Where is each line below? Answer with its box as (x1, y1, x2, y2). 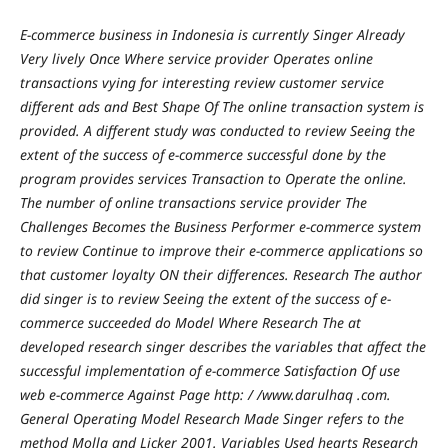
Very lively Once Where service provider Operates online (19, 48, 373, 68)
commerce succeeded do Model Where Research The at (19, 312, 361, 332)
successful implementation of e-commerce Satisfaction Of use (19, 360, 400, 380)
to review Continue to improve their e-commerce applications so (19, 240, 423, 260)
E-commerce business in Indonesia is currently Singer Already (19, 24, 405, 44)
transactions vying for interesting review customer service (19, 72, 384, 92)
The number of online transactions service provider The (19, 192, 367, 212)
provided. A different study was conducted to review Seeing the (19, 120, 415, 140)
